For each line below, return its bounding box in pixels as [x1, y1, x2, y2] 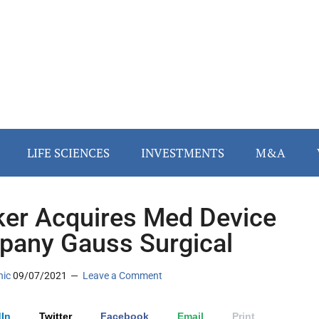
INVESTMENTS [141, 145, 224, 162]
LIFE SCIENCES [27, 145, 110, 162]
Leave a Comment [83, 270, 162, 282]
